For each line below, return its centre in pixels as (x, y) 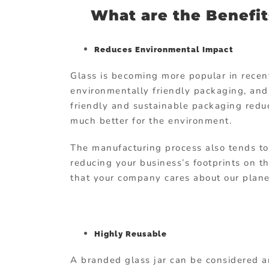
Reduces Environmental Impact (164, 50)
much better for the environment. (151, 121)
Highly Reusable (131, 234)
